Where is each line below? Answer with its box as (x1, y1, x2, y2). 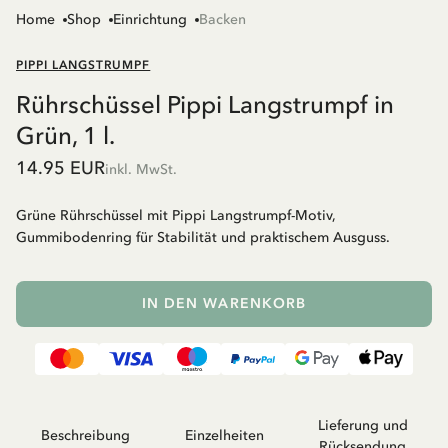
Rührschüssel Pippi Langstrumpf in (16, 89, 394, 119)
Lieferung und (317, 416, 408, 434)
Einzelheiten (184, 427, 264, 445)
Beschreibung (40, 427, 130, 445)
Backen (199, 10, 246, 28)
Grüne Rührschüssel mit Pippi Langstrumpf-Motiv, (16, 206, 336, 224)
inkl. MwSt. (105, 160, 177, 178)
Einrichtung (113, 10, 187, 28)
